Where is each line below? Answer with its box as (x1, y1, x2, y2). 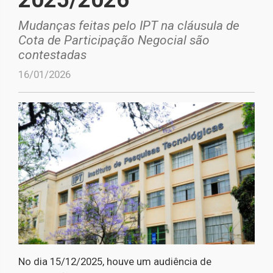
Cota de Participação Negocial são (18, 33, 210, 48)
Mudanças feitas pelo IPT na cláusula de (18, 18, 239, 33)
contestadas (18, 48, 87, 62)
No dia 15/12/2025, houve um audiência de (18, 255, 211, 268)
